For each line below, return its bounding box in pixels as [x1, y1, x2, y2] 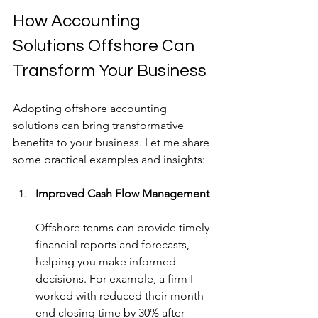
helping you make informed [35, 254, 179, 268]
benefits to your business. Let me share [13, 135, 212, 149]
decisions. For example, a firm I [35, 271, 196, 285]
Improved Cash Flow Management [35, 186, 209, 200]
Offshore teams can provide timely [35, 220, 212, 234]
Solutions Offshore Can [13, 36, 198, 55]
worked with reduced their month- [35, 288, 207, 302]
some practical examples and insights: [13, 152, 205, 166]
